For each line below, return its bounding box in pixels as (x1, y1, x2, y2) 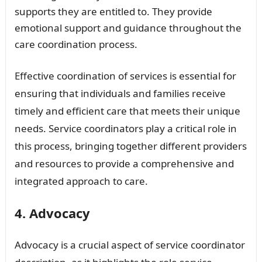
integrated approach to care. (14, 174, 148, 188)
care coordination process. (14, 37, 137, 51)
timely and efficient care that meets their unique (14, 104, 240, 118)
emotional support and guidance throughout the (14, 21, 242, 35)
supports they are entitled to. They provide (14, 5, 212, 19)
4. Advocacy (14, 204, 90, 222)
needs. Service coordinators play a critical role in (14, 122, 237, 136)
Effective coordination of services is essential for (14, 69, 236, 83)
